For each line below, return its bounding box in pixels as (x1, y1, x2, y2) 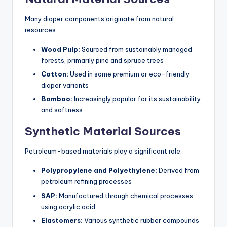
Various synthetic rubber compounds (83, 216, 199, 224)
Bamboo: (41, 95, 72, 103)
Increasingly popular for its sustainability (72, 95, 201, 103)
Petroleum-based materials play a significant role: (25, 147, 182, 156)
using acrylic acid (41, 202, 95, 211)
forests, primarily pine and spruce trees (41, 56, 164, 65)
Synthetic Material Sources (25, 124, 181, 139)
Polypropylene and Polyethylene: (41, 166, 157, 175)
